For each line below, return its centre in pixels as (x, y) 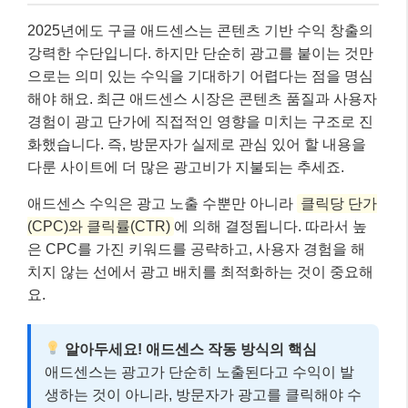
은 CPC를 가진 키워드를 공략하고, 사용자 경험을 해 (196, 249)
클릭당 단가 (339, 203)
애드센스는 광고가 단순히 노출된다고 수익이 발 (199, 372)
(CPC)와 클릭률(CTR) (99, 226)
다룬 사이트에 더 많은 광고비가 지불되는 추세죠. (186, 167)
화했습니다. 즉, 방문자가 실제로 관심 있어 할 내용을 (197, 144)
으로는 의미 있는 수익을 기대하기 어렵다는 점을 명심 (200, 76)
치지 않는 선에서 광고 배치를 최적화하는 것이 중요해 (200, 271)
